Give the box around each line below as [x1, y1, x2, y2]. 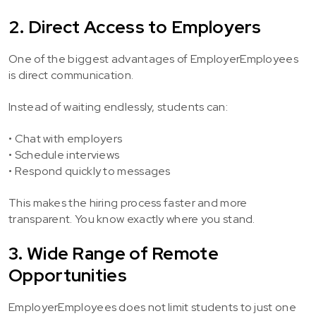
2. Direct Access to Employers [8, 16, 262, 39]
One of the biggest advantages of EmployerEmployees [8, 51, 298, 66]
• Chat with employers [8, 131, 123, 146]
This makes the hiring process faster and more [8, 195, 248, 210]
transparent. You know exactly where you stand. [8, 212, 255, 226]
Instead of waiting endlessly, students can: [8, 99, 228, 114]
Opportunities [8, 264, 127, 287]
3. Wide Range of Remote [8, 242, 219, 265]
